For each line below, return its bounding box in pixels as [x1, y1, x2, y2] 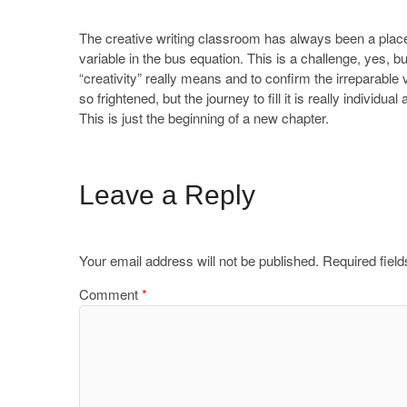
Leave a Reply [79, 179, 255, 210]
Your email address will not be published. [79, 250, 319, 270]
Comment [79, 283, 142, 303]
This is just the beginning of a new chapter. [79, 107, 329, 127]
